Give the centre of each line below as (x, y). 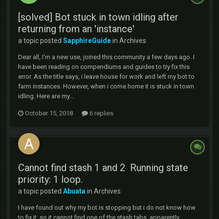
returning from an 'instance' (76, 29)
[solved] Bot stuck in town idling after (98, 17)
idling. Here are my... (46, 96)
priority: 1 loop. (50, 179)
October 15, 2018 (49, 113)
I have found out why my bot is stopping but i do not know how (107, 208)
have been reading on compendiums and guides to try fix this (104, 67)
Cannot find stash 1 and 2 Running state (103, 168)
